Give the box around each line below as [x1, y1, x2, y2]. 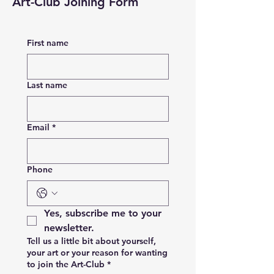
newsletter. [44, 221, 94, 234]
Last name [27, 79, 67, 91]
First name [27, 37, 68, 48]
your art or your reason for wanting [27, 246, 168, 258]
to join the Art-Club [27, 258, 105, 270]
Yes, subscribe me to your [44, 207, 161, 219]
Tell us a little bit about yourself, [27, 235, 156, 246]
